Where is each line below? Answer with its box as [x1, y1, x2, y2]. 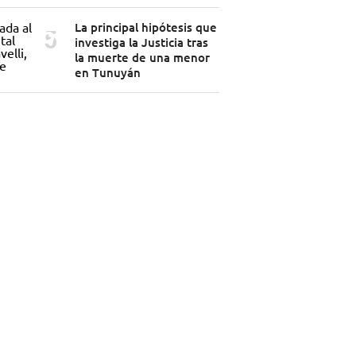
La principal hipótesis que [74, 19, 217, 36]
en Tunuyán [74, 64, 141, 81]
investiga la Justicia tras [74, 34, 208, 51]
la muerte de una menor [74, 49, 210, 66]
